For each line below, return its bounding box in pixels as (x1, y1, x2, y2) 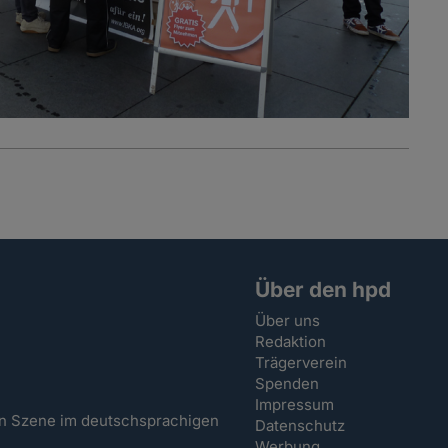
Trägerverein (255, 353, 348, 373)
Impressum (255, 395, 335, 415)
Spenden (255, 374, 320, 394)
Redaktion (255, 332, 327, 352)
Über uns (255, 311, 321, 331)
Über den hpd (255, 277, 392, 303)
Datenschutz (255, 416, 346, 436)
